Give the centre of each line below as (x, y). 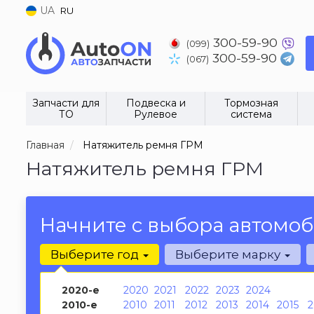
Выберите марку (229, 254)
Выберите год (96, 254)
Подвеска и (156, 103)
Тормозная (251, 103)
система (251, 114)
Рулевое (156, 114)
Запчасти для (66, 103)
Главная (45, 145)
